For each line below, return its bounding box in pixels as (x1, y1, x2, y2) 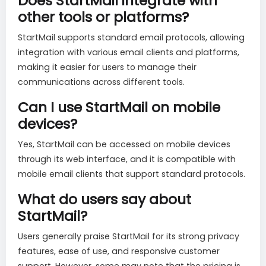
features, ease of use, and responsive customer (18, 245, 220, 258)
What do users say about (18, 189, 191, 210)
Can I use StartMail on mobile (18, 97, 220, 118)
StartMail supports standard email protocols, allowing (18, 31, 245, 44)
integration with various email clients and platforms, (18, 46, 239, 59)
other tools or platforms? (18, 7, 189, 27)
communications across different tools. (18, 76, 185, 88)
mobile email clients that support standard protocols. (18, 168, 245, 180)
